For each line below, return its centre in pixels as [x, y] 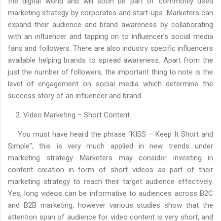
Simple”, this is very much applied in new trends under [110, 146]
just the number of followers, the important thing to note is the [110, 72]
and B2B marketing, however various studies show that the [110, 205]
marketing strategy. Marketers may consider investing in [110, 158]
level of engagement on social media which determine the [110, 84]
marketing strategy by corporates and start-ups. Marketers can [110, 13]
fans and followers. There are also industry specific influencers [110, 48]
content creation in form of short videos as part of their [110, 169]
